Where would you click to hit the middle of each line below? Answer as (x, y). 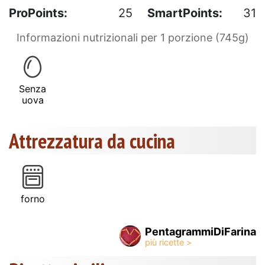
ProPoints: (38, 13)
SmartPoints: (185, 13)
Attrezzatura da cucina (92, 140)
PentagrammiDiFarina (201, 231)
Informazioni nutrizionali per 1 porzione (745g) (132, 37)
